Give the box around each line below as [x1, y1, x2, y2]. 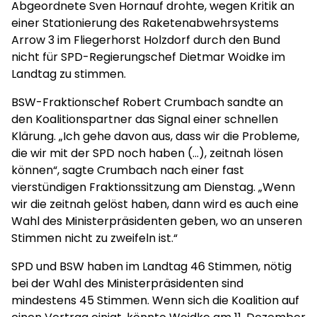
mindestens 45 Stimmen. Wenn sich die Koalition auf [11, 292, 299, 309]
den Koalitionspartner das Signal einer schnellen [11, 111, 278, 127]
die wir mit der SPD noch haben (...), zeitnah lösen [11, 145, 283, 161]
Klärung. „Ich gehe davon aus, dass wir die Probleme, [11, 128, 299, 144]
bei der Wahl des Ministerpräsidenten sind [11, 275, 243, 292]
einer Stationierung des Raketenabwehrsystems [11, 15, 279, 31]
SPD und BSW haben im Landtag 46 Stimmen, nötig [11, 258, 292, 275]
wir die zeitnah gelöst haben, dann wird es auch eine [11, 196, 299, 212]
